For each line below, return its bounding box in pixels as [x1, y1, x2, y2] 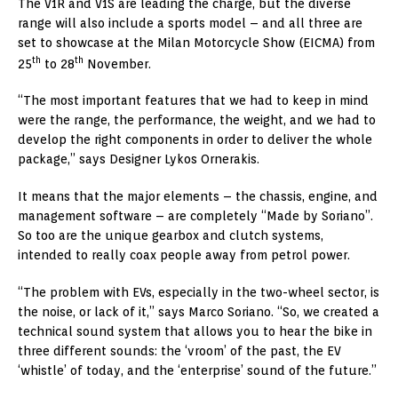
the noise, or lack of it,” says [18, 305, 188, 320]
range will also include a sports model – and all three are [18, 15, 362, 30]
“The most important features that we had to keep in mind [18, 93, 369, 108]
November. [84, 56, 151, 71]
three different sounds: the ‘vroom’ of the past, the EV [18, 344, 341, 359]
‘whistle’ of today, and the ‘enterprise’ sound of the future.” [18, 363, 377, 378]
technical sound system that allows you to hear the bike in [18, 324, 372, 339]
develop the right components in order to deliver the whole [18, 132, 372, 147]
